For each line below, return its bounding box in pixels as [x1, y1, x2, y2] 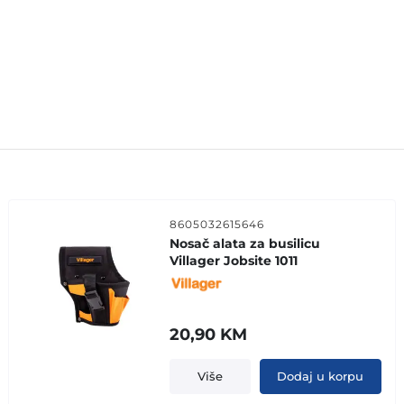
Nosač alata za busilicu [170, 234, 321, 252]
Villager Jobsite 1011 [170, 252, 298, 269]
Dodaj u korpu [277, 368, 364, 383]
